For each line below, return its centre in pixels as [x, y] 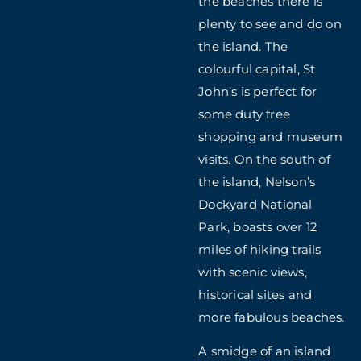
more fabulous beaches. [272, 317]
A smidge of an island [265, 351]
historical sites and [255, 295]
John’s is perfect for [258, 91]
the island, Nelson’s [257, 182]
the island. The [243, 46]
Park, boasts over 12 [258, 227]
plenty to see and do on [270, 24]
